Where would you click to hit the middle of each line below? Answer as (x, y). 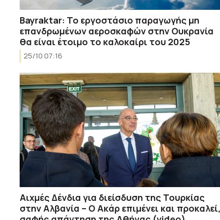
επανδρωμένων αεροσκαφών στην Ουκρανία (117, 31)
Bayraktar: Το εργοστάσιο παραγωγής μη (110, 20)
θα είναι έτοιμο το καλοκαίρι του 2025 (105, 41)
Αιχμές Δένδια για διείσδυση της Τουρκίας (112, 197)
